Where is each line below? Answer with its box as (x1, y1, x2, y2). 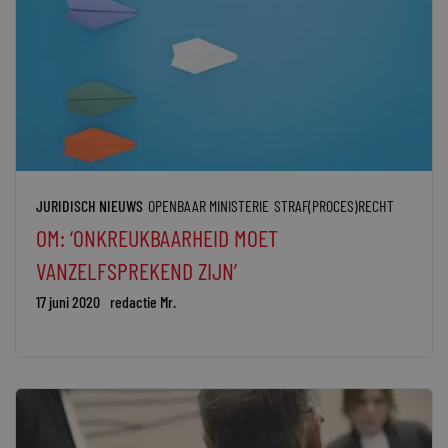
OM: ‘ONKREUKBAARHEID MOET (36, 222, 278, 252)
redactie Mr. (110, 291, 176, 311)
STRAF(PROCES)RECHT (274, 195, 394, 215)
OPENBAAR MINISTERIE (148, 195, 269, 215)
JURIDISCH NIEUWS (36, 195, 143, 215)
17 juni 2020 (36, 291, 100, 311)
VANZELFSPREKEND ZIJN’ (36, 255, 237, 285)
